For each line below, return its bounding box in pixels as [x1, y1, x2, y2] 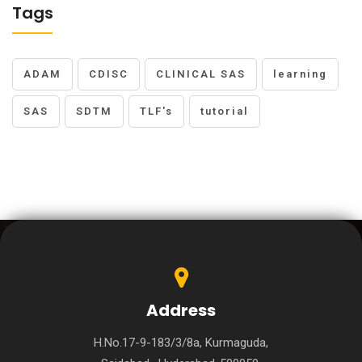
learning [273, 68, 327, 80]
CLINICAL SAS [156, 68, 246, 80]
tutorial [200, 105, 249, 117]
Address [146, 299, 216, 322]
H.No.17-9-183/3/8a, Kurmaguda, [94, 335, 268, 350]
